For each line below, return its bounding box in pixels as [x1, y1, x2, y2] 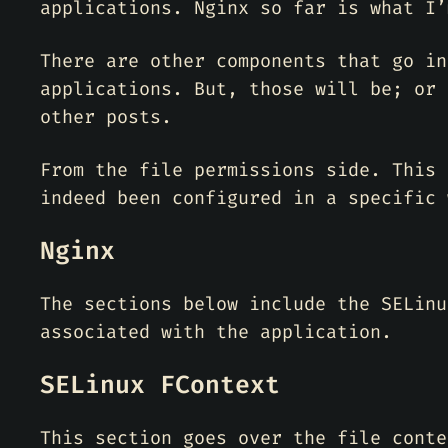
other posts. [40, 105, 172, 129]
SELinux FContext [40, 368, 280, 401]
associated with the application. [40, 320, 392, 344]
